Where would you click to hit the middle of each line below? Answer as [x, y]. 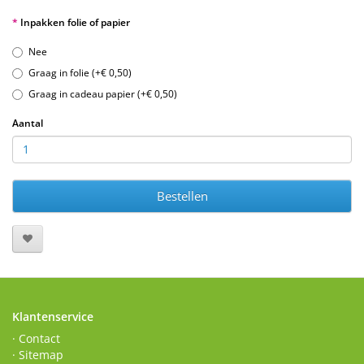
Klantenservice [53, 316]
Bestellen [182, 195]
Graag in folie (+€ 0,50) [80, 72]
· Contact [36, 338]
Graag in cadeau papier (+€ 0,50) [103, 93]
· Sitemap [38, 354]
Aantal [28, 123]
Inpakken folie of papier [75, 22]
